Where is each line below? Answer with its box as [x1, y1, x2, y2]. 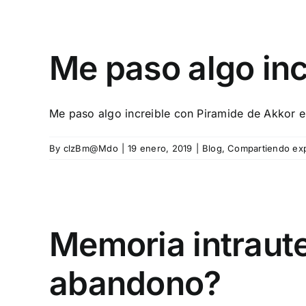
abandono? [49, 263, 221, 303]
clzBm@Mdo [63, 143, 118, 154]
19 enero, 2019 [128, 143, 193, 154]
